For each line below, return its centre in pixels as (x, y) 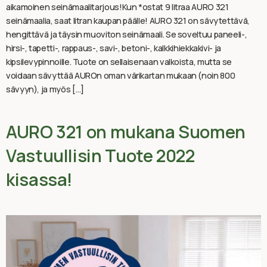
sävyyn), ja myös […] (45, 89)
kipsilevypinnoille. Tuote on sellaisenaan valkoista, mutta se (119, 61)
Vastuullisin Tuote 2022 (100, 155)
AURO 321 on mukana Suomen (126, 131)
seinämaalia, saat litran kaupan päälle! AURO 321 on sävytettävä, (128, 20)
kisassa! (40, 179)
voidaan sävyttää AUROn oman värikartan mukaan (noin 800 (121, 75)
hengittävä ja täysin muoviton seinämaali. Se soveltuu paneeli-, (127, 34)
